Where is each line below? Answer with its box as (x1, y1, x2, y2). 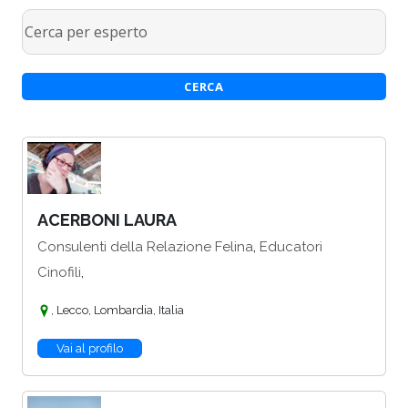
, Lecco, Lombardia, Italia (51, 303, 184, 318)
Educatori (260, 239, 322, 256)
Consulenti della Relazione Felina (37, 239, 253, 256)
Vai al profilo (56, 342, 123, 356)
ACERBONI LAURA (37, 210, 177, 230)
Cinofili (37, 264, 81, 281)
